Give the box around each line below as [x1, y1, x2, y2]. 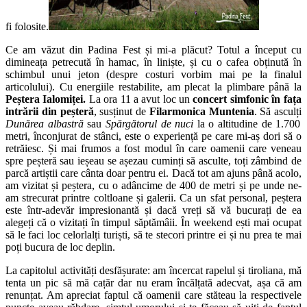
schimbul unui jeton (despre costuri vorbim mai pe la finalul [5, 68, 302, 80]
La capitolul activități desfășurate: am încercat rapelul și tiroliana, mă [5, 264, 302, 276]
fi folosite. [5, 20, 49, 32]
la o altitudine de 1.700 [193, 117, 301, 130]
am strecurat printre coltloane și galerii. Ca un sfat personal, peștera [5, 191, 302, 204]
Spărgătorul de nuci [105, 117, 194, 130]
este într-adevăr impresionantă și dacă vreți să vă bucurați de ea [5, 204, 302, 216]
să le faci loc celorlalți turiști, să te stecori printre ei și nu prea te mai [5, 228, 302, 241]
